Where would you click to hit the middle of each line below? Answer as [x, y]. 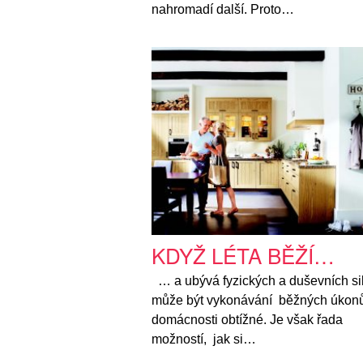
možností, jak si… [204, 339]
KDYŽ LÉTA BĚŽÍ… [243, 254]
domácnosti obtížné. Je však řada [247, 319]
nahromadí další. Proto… [223, 10]
